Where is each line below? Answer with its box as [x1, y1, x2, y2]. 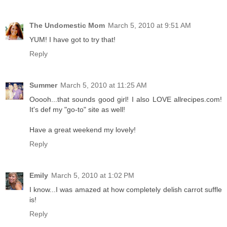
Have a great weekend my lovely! [29, 126, 136, 134]
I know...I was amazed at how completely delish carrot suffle [29, 185, 222, 194]
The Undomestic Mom [29, 21, 105, 30]
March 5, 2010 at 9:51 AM [108, 21, 191, 30]
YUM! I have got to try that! [29, 35, 116, 44]
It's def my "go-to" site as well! [29, 105, 125, 114]
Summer [29, 81, 57, 90]
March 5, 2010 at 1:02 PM [51, 171, 134, 180]
